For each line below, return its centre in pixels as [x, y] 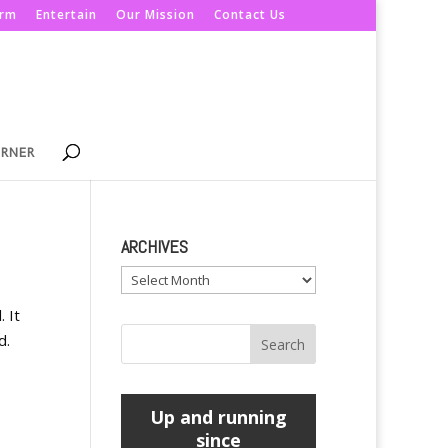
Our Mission [155, 14]
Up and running [218, 417]
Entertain [66, 14]
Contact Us [250, 14]
